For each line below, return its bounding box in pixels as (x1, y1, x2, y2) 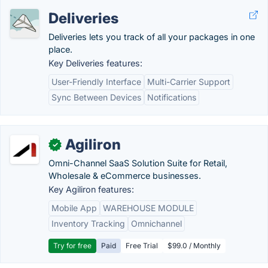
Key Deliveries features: (48, 58, 142, 68)
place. (48, 44, 72, 54)
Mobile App (51, 203, 97, 213)
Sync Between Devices (51, 92, 141, 102)
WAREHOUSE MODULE (103, 203, 194, 213)
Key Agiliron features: (48, 184, 134, 194)
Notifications (147, 92, 196, 102)
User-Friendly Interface (51, 77, 141, 87)
